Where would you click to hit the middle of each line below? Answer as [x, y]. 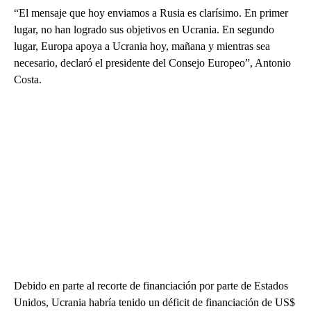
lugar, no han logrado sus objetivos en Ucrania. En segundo [144, 30]
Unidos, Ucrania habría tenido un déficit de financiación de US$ [154, 303]
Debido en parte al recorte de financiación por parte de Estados [151, 286]
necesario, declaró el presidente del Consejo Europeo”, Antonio [152, 63]
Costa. [28, 80]
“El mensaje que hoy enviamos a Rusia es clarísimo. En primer [151, 13]
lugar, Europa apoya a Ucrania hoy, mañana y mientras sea [142, 47]
